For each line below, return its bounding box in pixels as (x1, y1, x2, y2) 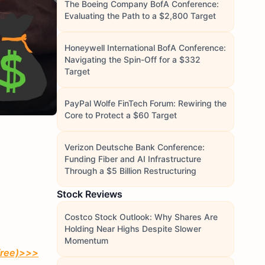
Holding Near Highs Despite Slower (64, 224, 201, 234)
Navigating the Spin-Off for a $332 (64, 54, 201, 64)
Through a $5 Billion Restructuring (64, 166, 196, 176)
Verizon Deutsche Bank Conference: (64, 142, 205, 152)
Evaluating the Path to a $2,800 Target (64, 11, 216, 21)
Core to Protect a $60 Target (64, 110, 177, 120)
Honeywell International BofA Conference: (64, 43, 226, 53)
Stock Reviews (57, 188, 122, 200)
